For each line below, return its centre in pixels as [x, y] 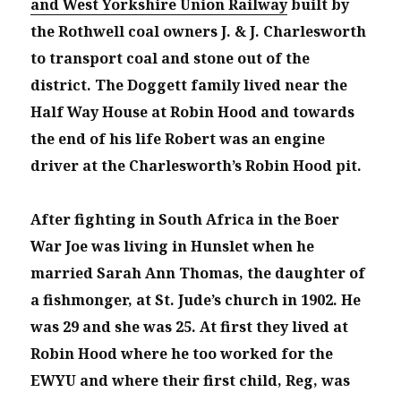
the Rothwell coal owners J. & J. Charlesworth [199, 31]
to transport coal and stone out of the [171, 58]
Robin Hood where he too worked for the [182, 354]
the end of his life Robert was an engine [178, 138]
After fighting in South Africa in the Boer [185, 220]
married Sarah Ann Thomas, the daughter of [198, 273]
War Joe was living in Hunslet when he [173, 247]
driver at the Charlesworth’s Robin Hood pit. [196, 165]
